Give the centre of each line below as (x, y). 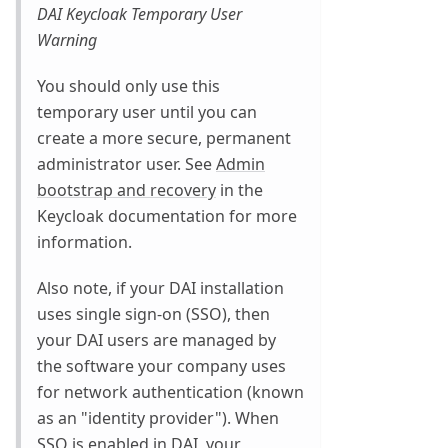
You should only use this (128, 86)
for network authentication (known (170, 392)
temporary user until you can (147, 112)
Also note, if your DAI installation (160, 288)
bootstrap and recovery (126, 190)
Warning (67, 40)
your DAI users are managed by (156, 340)
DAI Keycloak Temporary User (139, 14)
